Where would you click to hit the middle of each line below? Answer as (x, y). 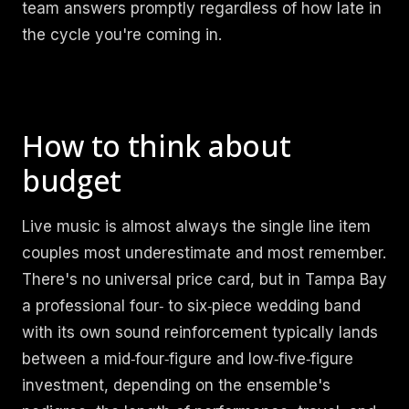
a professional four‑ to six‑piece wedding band (191, 306)
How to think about (157, 146)
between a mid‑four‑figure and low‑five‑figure (188, 359)
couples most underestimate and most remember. (204, 253)
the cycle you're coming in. (122, 35)
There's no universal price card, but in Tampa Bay (204, 279)
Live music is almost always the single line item (196, 226)
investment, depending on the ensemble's (176, 385)
